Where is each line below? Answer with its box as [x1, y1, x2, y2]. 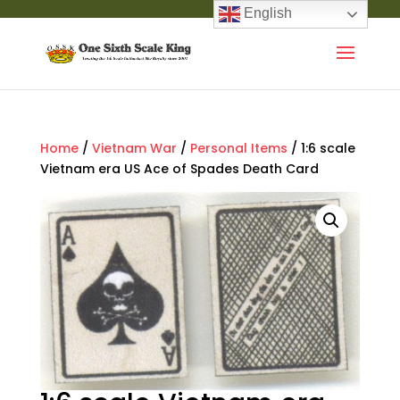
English [240, 5, 293, 21]
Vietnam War [91, 139, 177, 157]
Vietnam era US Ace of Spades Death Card [39, 160, 319, 178]
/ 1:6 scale [287, 139, 355, 157]
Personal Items [189, 139, 287, 157]
